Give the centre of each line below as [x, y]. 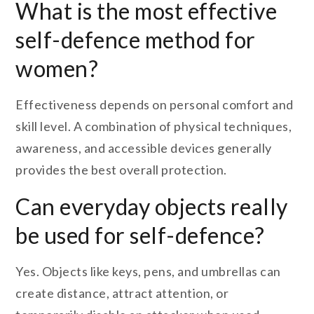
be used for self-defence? [140, 235]
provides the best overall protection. [121, 170]
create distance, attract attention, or [122, 293]
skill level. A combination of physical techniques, [154, 127]
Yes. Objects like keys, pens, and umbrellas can [148, 272]
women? [57, 69]
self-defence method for [136, 40]
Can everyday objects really [152, 207]
